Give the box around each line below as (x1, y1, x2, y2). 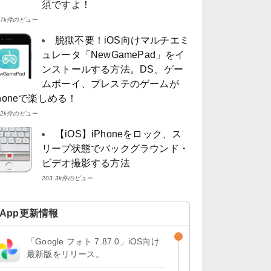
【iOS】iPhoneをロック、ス (55, 129, 182, 140)
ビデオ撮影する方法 (42, 158, 130, 169)
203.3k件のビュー (42, 175, 93, 182)
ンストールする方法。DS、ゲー (42, 64, 183, 75)
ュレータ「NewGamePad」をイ (42, 50, 185, 60)
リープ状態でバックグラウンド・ (42, 143, 189, 154)
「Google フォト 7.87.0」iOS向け (27, 237, 160, 247)
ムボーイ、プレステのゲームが (42, 79, 179, 90)
